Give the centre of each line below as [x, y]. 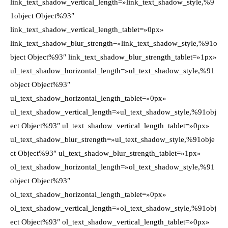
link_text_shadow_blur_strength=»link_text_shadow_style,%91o [114, 43]
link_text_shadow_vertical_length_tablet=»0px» [87, 30]
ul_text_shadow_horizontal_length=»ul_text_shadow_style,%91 [112, 71]
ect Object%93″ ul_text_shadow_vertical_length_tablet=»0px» [110, 126]
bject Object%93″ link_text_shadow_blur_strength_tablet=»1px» [113, 57]
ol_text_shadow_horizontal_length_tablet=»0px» [88, 194]
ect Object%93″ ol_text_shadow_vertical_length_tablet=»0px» [110, 222]
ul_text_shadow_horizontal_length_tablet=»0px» [88, 98]
